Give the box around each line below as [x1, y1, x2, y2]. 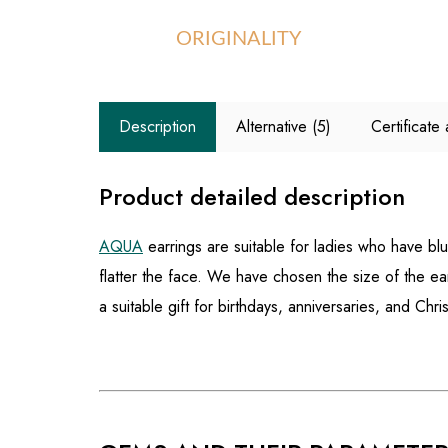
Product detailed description [99, 179, 405, 215]
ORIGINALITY [176, 29, 301, 50]
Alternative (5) [236, 115, 331, 139]
